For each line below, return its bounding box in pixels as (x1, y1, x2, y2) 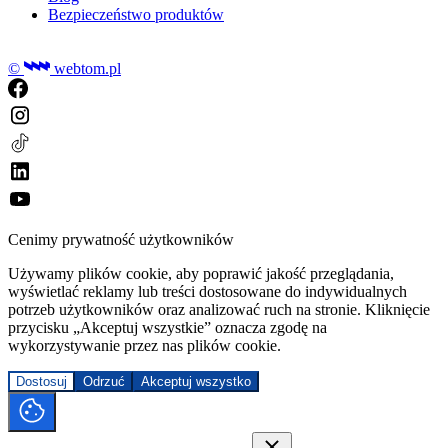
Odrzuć (83, 373, 125, 389)
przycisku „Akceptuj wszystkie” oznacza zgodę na (8, 318, 327, 336)
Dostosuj (16, 373, 67, 389)
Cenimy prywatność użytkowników (8, 230, 234, 248)
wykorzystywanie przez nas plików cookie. (8, 336, 281, 354)
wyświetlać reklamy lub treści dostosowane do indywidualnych (8, 282, 407, 300)
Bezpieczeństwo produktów (48, 5, 224, 23)
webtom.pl (50, 59, 121, 77)
